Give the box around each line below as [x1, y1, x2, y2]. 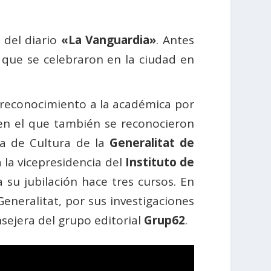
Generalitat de [109, 135, 194, 151]
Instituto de [125, 154, 194, 171]
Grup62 [144, 212, 186, 229]
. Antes [156, 32, 194, 48]
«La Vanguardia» [57, 32, 157, 48]
